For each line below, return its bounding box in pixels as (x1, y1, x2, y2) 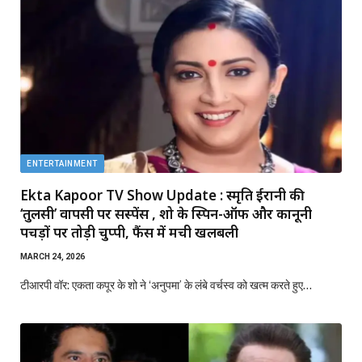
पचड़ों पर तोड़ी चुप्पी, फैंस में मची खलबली (20, 223, 238, 242)
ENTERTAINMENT (27, 159, 98, 168)
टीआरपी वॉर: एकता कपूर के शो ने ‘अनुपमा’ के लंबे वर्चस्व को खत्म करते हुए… (20, 279, 312, 292)
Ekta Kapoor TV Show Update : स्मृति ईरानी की (20, 186, 305, 204)
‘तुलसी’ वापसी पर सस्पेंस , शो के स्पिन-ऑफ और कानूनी (20, 204, 312, 223)
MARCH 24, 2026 (20, 252, 85, 261)
